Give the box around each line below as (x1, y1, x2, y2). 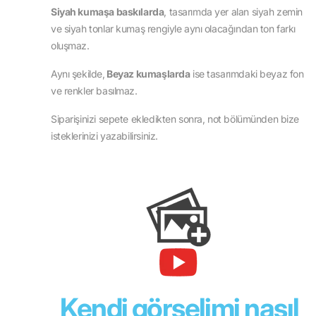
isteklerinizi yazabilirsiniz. (51, 130, 158, 142)
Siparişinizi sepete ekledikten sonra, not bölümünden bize (51, 113, 300, 126)
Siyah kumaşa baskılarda (51, 6, 164, 18)
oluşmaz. (51, 39, 90, 52)
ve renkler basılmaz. (51, 85, 138, 97)
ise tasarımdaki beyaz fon (190, 68, 304, 80)
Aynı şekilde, (51, 68, 105, 80)
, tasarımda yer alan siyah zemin (164, 6, 303, 18)
